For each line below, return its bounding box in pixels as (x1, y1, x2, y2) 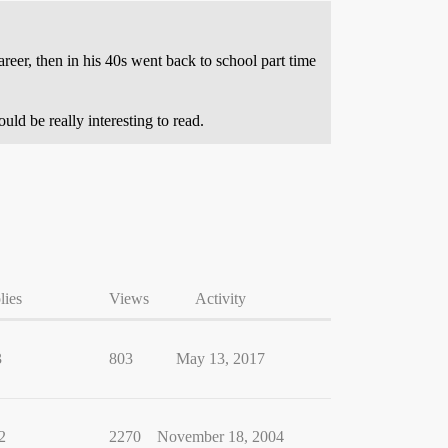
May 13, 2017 (175, 349, 265, 367)
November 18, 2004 (156, 427, 284, 445)
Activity (194, 289, 246, 307)
